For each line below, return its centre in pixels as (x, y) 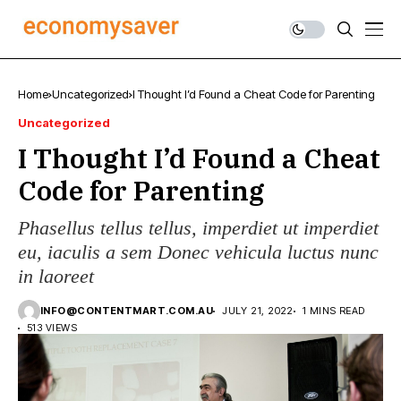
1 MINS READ (333, 311)
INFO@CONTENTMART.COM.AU (127, 311)
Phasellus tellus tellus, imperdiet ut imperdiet (198, 228)
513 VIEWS (52, 328)
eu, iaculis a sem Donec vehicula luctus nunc (198, 252)
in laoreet (56, 276)
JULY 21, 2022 (258, 311)
